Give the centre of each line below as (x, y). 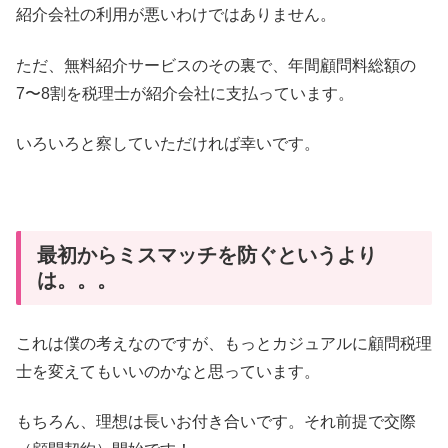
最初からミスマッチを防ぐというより (207, 254)
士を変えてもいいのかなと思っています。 (168, 372)
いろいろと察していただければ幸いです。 (168, 144)
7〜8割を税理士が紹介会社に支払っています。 (185, 93)
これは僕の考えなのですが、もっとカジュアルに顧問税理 (224, 344)
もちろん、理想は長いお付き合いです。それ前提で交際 (216, 422)
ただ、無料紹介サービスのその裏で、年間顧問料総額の (216, 65)
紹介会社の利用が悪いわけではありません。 (176, 15)
